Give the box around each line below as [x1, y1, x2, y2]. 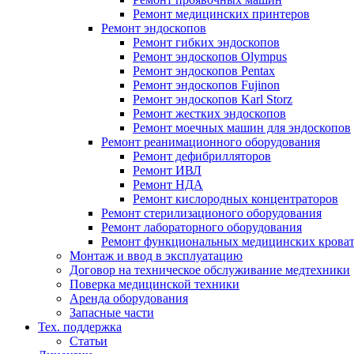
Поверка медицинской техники [70, 277, 239, 291]
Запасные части [70, 306, 154, 319]
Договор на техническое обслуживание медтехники [70, 263, 350, 277]
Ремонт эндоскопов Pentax [133, 64, 275, 77]
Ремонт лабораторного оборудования [101, 220, 302, 234]
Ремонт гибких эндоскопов [133, 36, 280, 49]
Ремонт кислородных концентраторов [133, 192, 338, 205]
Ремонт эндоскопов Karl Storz [133, 92, 292, 106]
